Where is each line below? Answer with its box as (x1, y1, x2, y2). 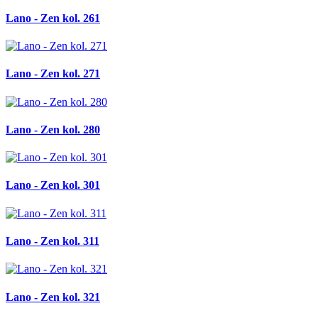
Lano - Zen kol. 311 (6, 234, 99, 247)
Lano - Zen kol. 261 (6, 11, 100, 24)
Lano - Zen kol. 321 (6, 290, 100, 303)
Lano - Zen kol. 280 (6, 123, 100, 136)
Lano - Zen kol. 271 (6, 67, 100, 80)
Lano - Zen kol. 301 (6, 179, 100, 192)
